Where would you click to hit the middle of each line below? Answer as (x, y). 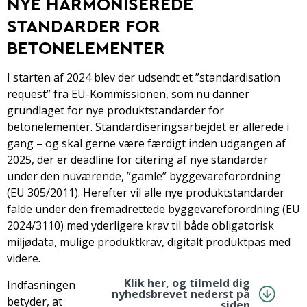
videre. (24, 258)
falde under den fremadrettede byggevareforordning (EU (153, 209)
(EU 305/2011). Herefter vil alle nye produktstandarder (146, 192)
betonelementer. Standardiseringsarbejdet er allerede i (148, 126)
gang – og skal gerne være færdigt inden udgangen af (146, 143)
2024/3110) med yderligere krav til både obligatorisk (140, 225)
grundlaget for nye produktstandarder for (115, 110)
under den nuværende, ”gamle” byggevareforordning (144, 176)
